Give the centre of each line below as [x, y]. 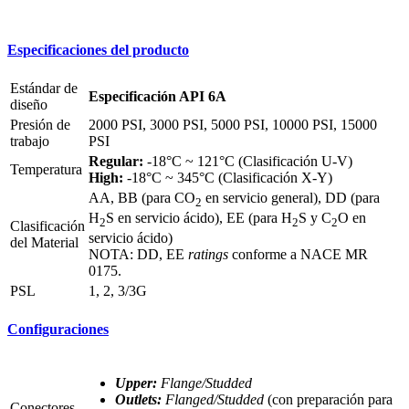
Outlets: [138, 399]
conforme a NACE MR [298, 255]
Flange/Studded [206, 383]
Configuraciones [58, 330]
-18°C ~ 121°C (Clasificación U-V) [248, 161]
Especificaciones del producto [98, 49]
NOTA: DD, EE [138, 255]
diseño [29, 104]
